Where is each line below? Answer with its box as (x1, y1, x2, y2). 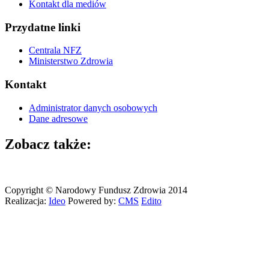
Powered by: (65, 195, 118, 206)
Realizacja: (5, 195, 49, 206)
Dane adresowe (29, 113, 88, 124)
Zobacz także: (5, 136, 91, 152)
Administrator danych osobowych (29, 102, 157, 113)
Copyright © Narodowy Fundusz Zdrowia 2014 (5, 184, 187, 195)
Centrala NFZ (29, 45, 82, 56)
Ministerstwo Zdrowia (29, 56, 113, 67)
